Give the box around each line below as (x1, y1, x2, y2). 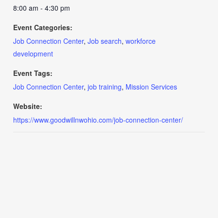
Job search (87, 36, 122, 46)
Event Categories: (13, 22, 73, 32)
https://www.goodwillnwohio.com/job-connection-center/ (13, 115, 183, 125)
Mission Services (125, 82, 177, 91)
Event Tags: (13, 68, 53, 78)
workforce (125, 36, 156, 46)
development (13, 49, 53, 58)
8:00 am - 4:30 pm (13, 3, 70, 13)
